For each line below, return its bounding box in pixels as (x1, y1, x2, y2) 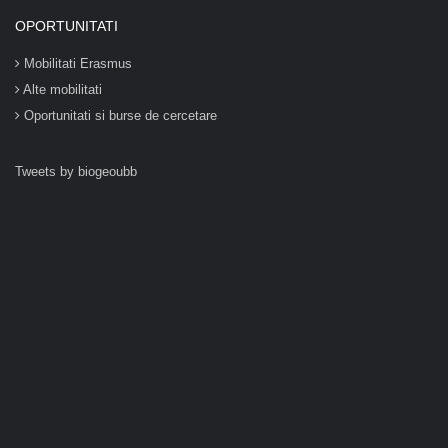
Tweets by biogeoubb (15, 164, 137, 179)
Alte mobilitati (20, 82, 102, 97)
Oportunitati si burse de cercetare (20, 108, 217, 123)
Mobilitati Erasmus (20, 56, 132, 71)
